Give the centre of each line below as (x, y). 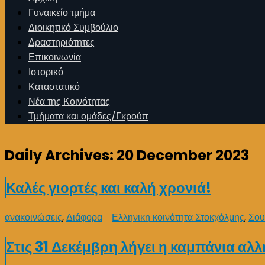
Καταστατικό (54, 87)
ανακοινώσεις (33, 217)
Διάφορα (84, 217)
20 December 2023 (183, 155)
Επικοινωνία (55, 57)
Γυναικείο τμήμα (62, 13)
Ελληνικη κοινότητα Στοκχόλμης (178, 217)
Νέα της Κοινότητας (69, 101)
